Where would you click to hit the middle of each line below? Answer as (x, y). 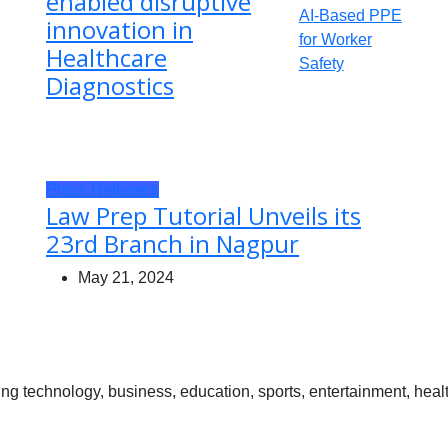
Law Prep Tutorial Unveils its (203, 215)
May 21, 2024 (126, 277)
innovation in (119, 29)
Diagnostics (110, 85)
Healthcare (106, 57)
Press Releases (102, 189)
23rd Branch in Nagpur (172, 243)
